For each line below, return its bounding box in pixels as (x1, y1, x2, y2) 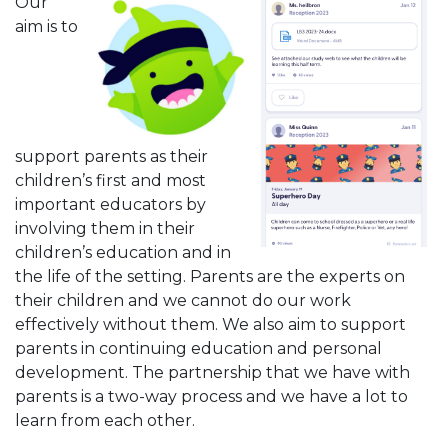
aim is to (15, 17, 78, 36)
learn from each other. (15, 411, 195, 430)
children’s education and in (15, 243, 231, 262)
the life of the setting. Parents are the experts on (15, 267, 405, 286)
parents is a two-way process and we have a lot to (15, 387, 408, 406)
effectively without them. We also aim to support (15, 315, 406, 334)
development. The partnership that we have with (15, 363, 410, 382)
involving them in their (15, 219, 195, 238)
